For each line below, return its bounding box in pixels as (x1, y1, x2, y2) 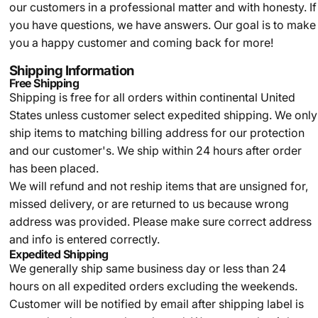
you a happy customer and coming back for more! (9, 35, 273, 50)
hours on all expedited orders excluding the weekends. (9, 279, 297, 293)
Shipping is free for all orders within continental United (9, 90, 295, 104)
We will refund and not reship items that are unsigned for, (9, 179, 308, 193)
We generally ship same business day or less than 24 (9, 261, 286, 275)
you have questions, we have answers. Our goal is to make (9, 18, 316, 32)
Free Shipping (9, 76, 79, 90)
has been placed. (9, 161, 99, 175)
